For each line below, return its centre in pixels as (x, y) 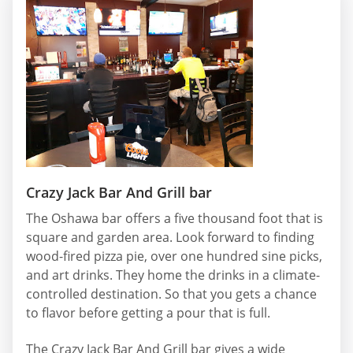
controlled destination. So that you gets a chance (171, 294)
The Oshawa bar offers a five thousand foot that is (175, 219)
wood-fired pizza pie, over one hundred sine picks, (174, 256)
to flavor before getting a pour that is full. (148, 313)
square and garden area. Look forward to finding (170, 238)
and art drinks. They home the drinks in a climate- (173, 275)
